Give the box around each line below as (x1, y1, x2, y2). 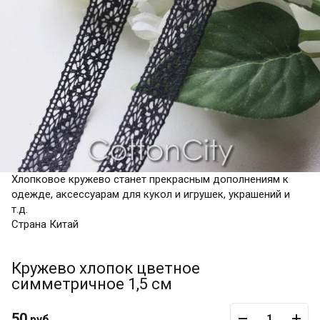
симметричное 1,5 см (11, 275, 172, 293)
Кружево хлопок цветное (11, 259, 200, 277)
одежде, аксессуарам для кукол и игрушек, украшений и (11, 188, 290, 201)
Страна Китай (11, 218, 79, 231)
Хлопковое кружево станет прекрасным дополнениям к (11, 173, 289, 186)
